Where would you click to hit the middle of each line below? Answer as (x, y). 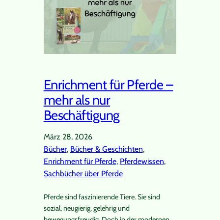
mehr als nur (77, 100)
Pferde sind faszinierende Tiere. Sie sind (102, 197)
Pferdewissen (142, 161)
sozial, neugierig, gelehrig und (86, 208)
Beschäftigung (82, 115)
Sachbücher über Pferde (83, 173)
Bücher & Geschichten (106, 149)
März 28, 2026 (68, 137)
